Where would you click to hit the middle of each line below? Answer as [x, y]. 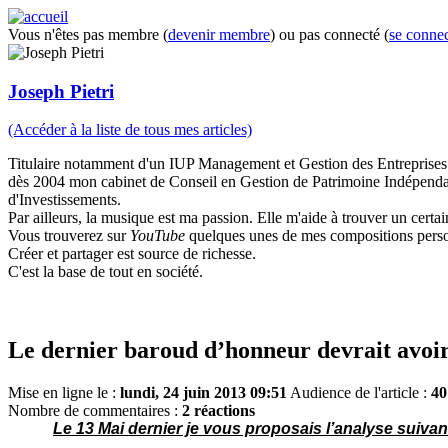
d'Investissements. [64, 200]
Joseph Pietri [61, 91]
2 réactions [218, 411]
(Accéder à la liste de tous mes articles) [130, 130]
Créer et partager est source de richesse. [132, 254]
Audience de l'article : [360, 393]
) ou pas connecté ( [329, 34]
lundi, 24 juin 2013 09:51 [203, 393]
